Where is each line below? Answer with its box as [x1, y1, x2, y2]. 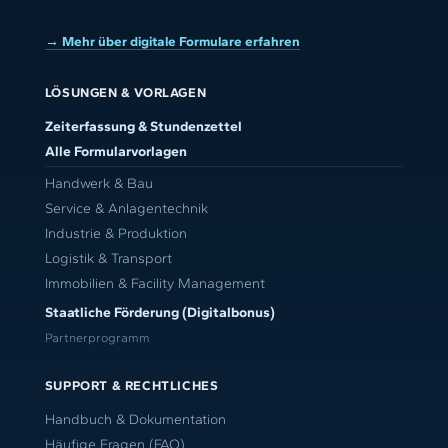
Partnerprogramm [44, 330, 150, 346]
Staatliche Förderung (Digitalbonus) [44, 304, 275, 322]
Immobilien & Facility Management [44, 275, 265, 293]
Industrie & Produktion [44, 225, 187, 243]
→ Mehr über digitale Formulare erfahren [44, 33, 300, 50]
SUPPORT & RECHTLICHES [44, 378, 219, 394]
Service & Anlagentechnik [44, 200, 208, 218]
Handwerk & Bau [44, 175, 153, 193]
